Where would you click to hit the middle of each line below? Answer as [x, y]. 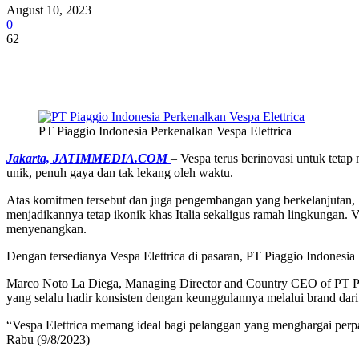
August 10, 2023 [49, 10]
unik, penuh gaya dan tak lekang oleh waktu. [120, 172]
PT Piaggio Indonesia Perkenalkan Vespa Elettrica [165, 131]
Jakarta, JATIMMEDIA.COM [87, 158]
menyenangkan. [46, 228]
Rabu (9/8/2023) [48, 339]
